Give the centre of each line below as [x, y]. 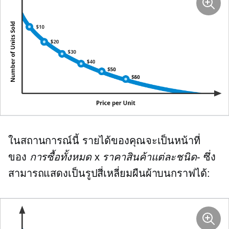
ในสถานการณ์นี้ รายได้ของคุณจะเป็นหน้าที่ [104, 141]
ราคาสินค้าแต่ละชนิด [150, 157]
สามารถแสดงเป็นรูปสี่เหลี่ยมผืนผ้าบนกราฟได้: [109, 174]
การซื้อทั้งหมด [62, 157]
